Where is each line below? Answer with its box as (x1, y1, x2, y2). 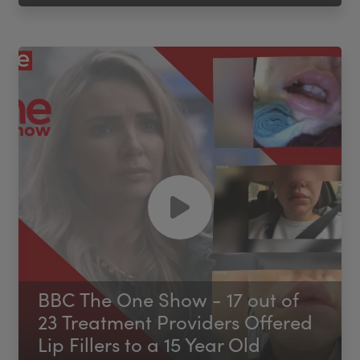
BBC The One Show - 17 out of (38, 285, 300, 312)
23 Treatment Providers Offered (38, 308, 313, 334)
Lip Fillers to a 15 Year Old (38, 330, 261, 357)
